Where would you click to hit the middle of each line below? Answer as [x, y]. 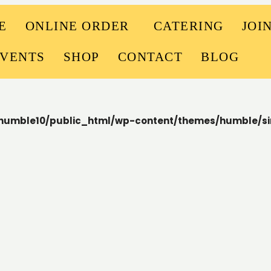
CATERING [188, 26]
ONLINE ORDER [77, 26]
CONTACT [150, 57]
